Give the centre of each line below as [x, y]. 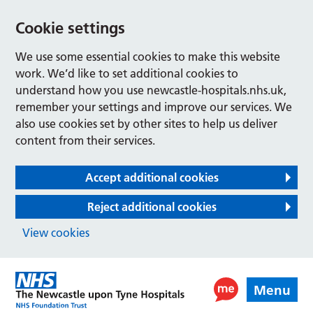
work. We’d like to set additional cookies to [127, 73]
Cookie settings [71, 28]
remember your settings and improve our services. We [154, 107]
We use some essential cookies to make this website [148, 57]
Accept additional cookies [152, 177]
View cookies [56, 233]
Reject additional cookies [152, 207]
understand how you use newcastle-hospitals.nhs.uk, [151, 90]
